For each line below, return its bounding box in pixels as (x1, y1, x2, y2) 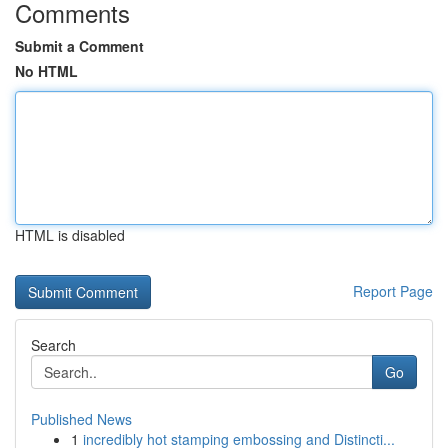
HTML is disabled (15, 225, 125, 245)
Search (31, 335, 76, 355)
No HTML (15, 61, 78, 81)
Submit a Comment (15, 36, 144, 56)
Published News (31, 409, 132, 429)
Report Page (353, 281, 433, 301)
